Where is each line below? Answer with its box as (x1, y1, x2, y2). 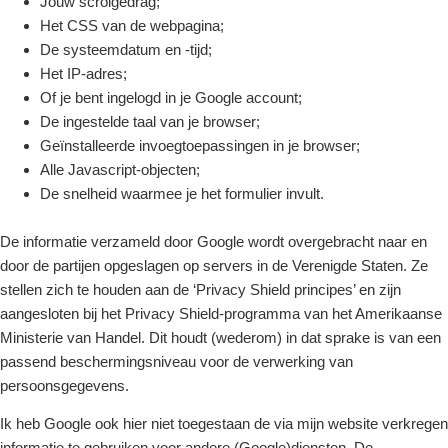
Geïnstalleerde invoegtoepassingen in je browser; (40, 137, 360, 155)
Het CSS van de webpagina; (40, 17, 224, 35)
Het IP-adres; (40, 65, 127, 83)
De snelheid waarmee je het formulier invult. (40, 185, 324, 203)
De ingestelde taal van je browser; (40, 113, 260, 131)
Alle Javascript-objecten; (40, 161, 200, 179)
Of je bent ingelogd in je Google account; (40, 89, 302, 107)
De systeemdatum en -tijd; (40, 41, 212, 59)
